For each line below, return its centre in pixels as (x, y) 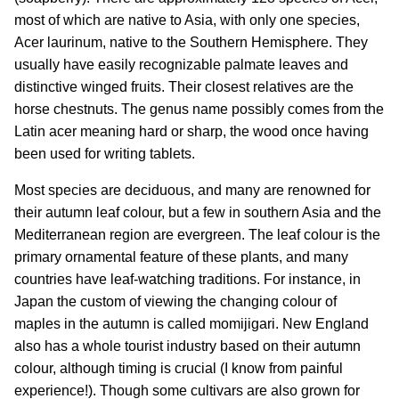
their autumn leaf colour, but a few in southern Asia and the (198, 213)
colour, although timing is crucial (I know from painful (179, 369)
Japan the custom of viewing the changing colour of (175, 302)
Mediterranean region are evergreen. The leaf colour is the (197, 235)
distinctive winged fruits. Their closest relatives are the (184, 87)
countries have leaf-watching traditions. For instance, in (187, 280)
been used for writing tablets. (105, 154)
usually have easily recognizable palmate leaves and (181, 65)
